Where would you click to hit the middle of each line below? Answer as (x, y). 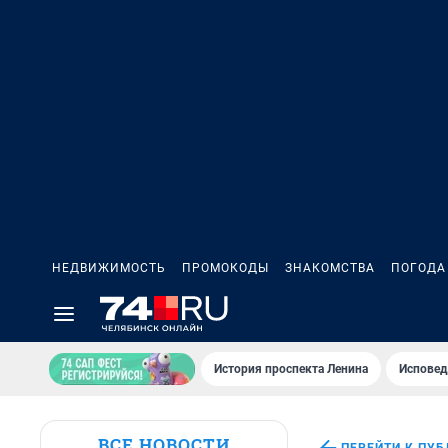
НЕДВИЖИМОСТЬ (109, 268)
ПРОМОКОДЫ (225, 268)
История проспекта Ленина (291, 369)
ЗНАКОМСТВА (330, 268)
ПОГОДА (418, 268)
